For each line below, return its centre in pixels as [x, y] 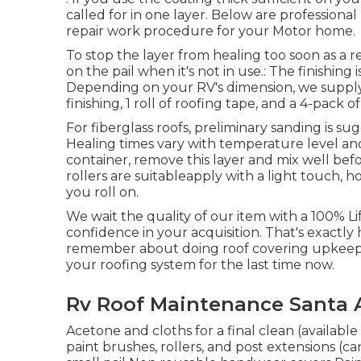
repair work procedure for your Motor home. [211, 31]
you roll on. [102, 192]
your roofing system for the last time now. [200, 265]
